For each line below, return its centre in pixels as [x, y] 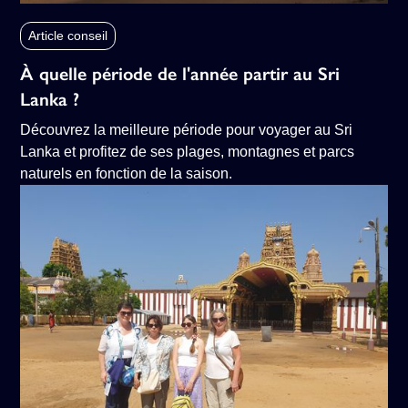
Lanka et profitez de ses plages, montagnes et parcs [188, 151]
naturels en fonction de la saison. [127, 173]
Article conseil [68, 35]
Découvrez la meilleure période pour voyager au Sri [187, 129]
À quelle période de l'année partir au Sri [180, 73]
